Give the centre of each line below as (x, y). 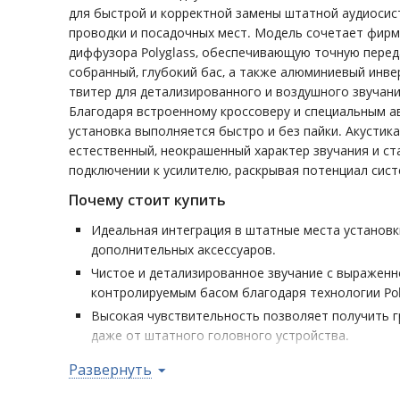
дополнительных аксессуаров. (183, 250)
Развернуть (110, 370)
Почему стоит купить (147, 200)
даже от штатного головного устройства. (220, 335)
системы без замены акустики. (184, 378)
